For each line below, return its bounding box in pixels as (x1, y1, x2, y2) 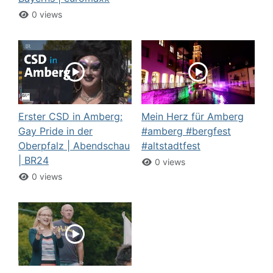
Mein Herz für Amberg (141, 110, 244, 122)
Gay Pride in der (18, 124, 93, 137)
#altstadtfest (141, 139, 200, 152)
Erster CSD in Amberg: (18, 110, 122, 122)
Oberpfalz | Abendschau (18, 139, 130, 152)
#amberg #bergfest (141, 124, 231, 137)
